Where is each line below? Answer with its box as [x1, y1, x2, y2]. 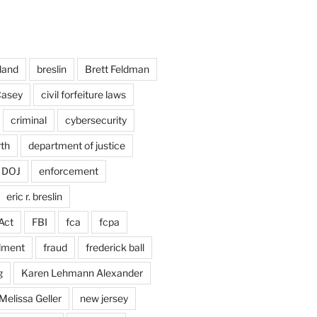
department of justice [28, 139, 125, 152]
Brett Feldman [84, 63, 149, 76]
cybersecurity [64, 114, 127, 127]
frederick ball [85, 241, 144, 254]
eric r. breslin [6, 190, 62, 203]
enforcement [38, 165, 98, 178]
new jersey [79, 292, 128, 305]
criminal [10, 114, 47, 127]
